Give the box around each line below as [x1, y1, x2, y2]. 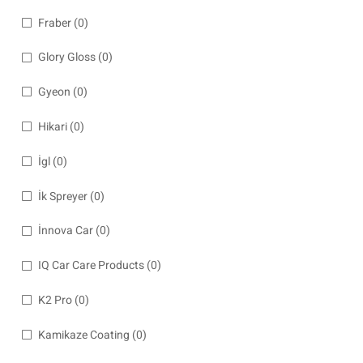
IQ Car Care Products [38, 257, 144, 275]
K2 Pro [38, 292, 72, 310]
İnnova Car [38, 222, 93, 240]
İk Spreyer [38, 187, 88, 205]
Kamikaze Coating [38, 326, 130, 344]
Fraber [38, 14, 71, 32]
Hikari [38, 118, 67, 135]
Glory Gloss [38, 49, 96, 66]
